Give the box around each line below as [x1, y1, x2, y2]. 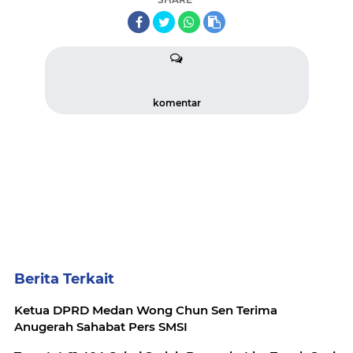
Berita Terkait [14, 270, 114, 288]
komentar [152, 97, 201, 109]
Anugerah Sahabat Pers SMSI [14, 319, 188, 334]
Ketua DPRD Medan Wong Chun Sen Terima [14, 303, 277, 318]
